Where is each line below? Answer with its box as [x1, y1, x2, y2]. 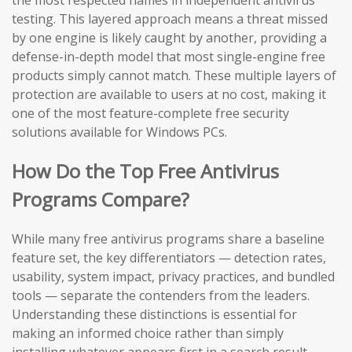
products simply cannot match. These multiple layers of [12, 67, 336, 85]
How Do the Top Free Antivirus [12, 158, 279, 185]
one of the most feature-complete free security [12, 104, 289, 123]
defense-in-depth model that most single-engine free [12, 48, 325, 66]
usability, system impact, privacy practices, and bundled [12, 268, 335, 286]
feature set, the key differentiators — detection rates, [12, 249, 326, 267]
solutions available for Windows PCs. [12, 123, 227, 141]
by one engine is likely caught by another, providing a [12, 29, 327, 47]
